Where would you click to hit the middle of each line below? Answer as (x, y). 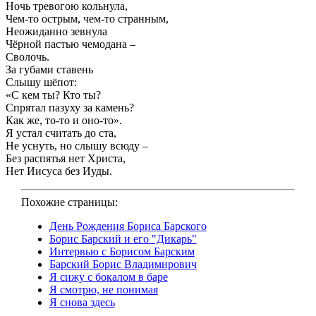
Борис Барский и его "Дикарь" (123, 239)
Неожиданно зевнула (56, 32)
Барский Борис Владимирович (123, 265)
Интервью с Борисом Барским (122, 252)
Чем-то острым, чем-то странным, (87, 19)
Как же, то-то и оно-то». (64, 121)
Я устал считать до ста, (61, 133)
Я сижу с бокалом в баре (108, 277)
